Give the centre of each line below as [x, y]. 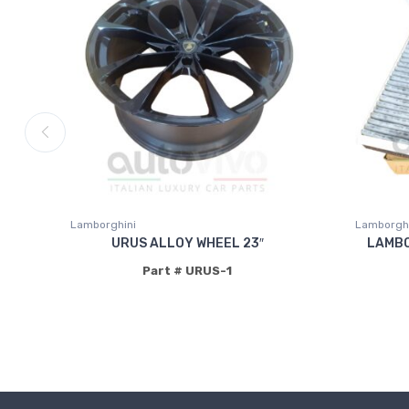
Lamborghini [103, 224]
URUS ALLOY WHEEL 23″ [187, 243]
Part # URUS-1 [187, 270]
